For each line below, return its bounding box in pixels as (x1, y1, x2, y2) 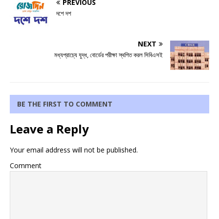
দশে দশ (56, 9, 71, 18)
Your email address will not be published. (10, 145, 138, 155)
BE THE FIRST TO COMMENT (17, 99, 112, 109)
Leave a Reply (10, 121, 89, 137)
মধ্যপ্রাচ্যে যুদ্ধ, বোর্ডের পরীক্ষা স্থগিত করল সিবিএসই (54, 50, 163, 60)
